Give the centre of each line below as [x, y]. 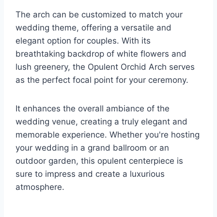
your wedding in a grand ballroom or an [92, 148]
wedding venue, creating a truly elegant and [101, 122]
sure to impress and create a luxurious [90, 174]
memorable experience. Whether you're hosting [108, 135]
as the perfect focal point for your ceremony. [102, 80]
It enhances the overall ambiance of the [93, 109]
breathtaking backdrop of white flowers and [101, 54]
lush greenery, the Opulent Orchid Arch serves [105, 67]
